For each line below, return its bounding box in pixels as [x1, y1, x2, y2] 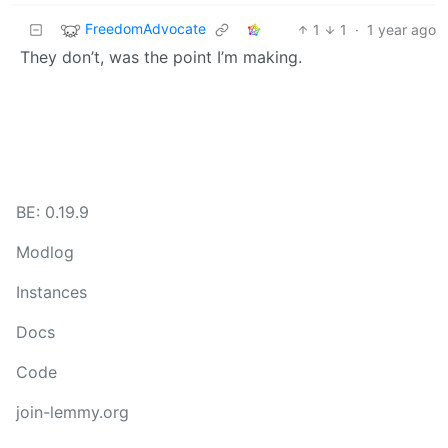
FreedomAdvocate [85, 19, 206, 37]
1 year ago [367, 20, 436, 38]
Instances [16, 282, 87, 302]
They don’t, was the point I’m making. [20, 46, 302, 67]
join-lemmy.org [16, 402, 129, 422]
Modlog [16, 242, 74, 262]
